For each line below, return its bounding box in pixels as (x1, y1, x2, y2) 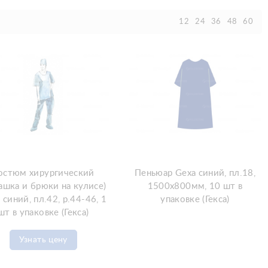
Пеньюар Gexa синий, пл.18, (135, 168, 256, 178)
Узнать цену (19, 235, 68, 244)
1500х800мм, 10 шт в (147, 181, 243, 191)
